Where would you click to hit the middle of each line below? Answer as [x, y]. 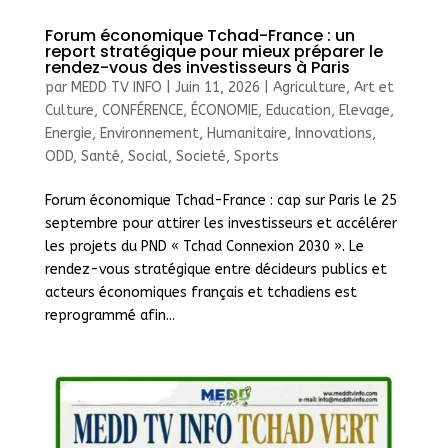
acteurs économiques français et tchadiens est [200, 292]
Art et [373, 87]
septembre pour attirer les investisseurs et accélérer [220, 223]
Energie [68, 133]
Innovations [333, 133]
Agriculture [309, 87]
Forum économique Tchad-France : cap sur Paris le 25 [220, 200]
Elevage [364, 110]
